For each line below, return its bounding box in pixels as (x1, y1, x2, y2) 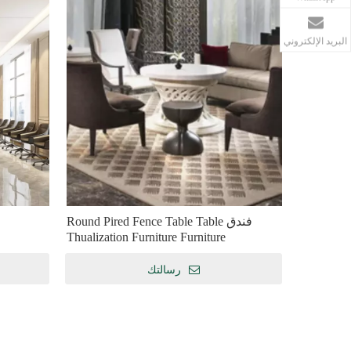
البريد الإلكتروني (284, 35, 347, 47)
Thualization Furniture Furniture (67, 230, 226, 244)
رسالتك (147, 263, 182, 276)
